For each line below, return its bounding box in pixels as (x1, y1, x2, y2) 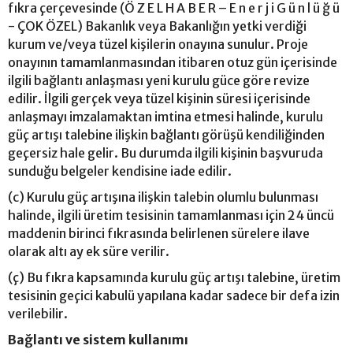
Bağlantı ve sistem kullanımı (8, 331, 188, 347)
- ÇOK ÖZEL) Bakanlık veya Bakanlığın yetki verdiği (8, 17, 307, 34)
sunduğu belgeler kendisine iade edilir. (8, 162, 232, 179)
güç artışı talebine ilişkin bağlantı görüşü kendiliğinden (8, 126, 325, 143)
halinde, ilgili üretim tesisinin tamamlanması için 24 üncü (8, 206, 334, 223)
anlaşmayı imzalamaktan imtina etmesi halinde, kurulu (8, 108, 323, 124)
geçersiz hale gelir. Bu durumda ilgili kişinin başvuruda (8, 144, 323, 161)
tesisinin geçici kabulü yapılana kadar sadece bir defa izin (8, 287, 340, 303)
